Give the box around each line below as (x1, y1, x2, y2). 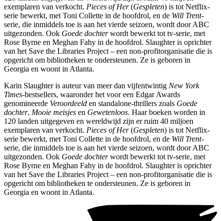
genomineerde (4, 99, 50, 108)
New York (167, 81, 199, 90)
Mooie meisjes (32, 108, 76, 117)
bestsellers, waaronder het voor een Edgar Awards (25, 90, 180, 99)
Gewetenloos (87, 108, 128, 117)
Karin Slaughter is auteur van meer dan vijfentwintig (4, 81, 167, 90)
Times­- (4, 90, 25, 99)
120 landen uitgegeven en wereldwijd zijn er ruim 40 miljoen (4, 117, 193, 126)
